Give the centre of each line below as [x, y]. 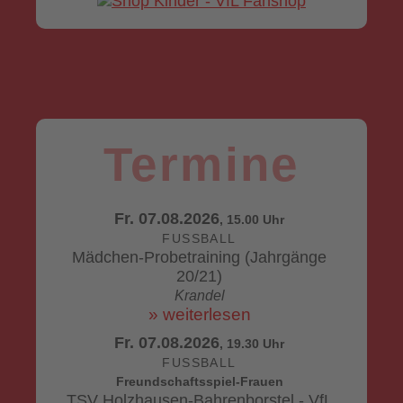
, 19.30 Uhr [252, 344]
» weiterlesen [199, 314]
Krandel [199, 296]
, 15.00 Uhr [252, 219]
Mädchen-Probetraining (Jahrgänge [199, 257]
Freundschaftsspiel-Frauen [199, 381]
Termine [201, 164]
